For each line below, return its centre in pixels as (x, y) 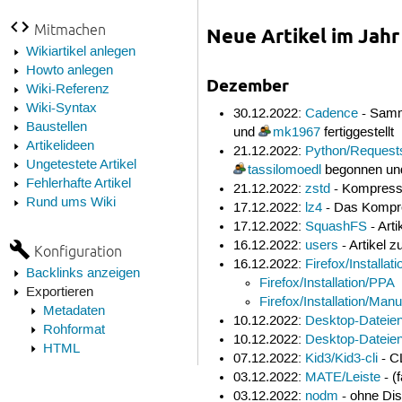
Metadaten (74, 311)
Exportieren (59, 292)
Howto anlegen (69, 70)
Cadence (331, 114)
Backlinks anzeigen (83, 273)
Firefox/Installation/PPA (328, 283)
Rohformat (74, 330)
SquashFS (336, 227)
